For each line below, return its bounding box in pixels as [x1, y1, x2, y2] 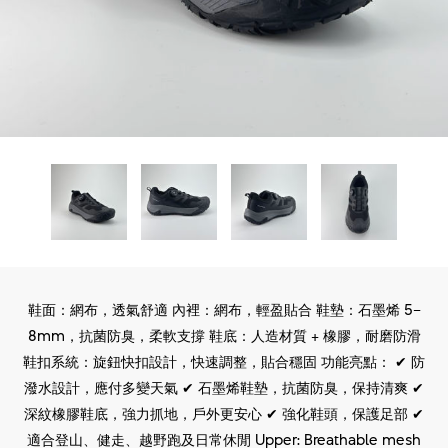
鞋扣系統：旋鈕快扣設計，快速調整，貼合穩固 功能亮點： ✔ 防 [23, 351, 425, 372]
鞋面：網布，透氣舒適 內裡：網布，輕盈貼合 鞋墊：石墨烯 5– [27, 299, 421, 320]
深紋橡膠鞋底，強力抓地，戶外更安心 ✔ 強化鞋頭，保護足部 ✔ [24, 403, 424, 424]
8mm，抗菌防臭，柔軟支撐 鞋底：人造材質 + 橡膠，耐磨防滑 [27, 325, 421, 346]
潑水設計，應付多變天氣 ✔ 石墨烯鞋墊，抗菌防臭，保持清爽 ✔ [24, 377, 424, 398]
